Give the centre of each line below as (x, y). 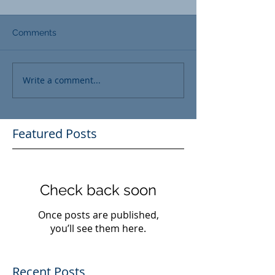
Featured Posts (55, 133)
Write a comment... (62, 80)
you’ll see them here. (98, 228)
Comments (34, 32)
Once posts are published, (98, 215)
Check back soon (98, 190)
